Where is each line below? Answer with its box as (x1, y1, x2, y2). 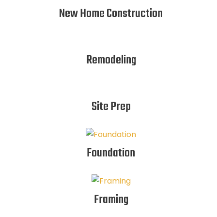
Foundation (87, 144, 135, 163)
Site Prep (91, 97, 131, 116)
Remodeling (86, 51, 136, 70)
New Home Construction (59, 4, 163, 23)
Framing (93, 190, 128, 209)
